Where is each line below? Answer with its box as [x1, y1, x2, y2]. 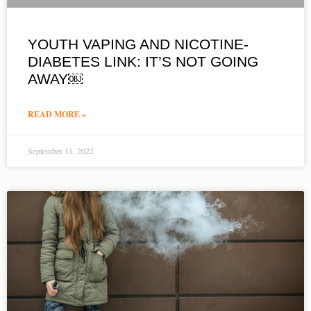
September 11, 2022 [28, 145, 94, 157]
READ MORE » [28, 108, 86, 121]
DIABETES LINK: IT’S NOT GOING [28, 53, 258, 70]
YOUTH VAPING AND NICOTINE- [28, 36, 249, 53]
